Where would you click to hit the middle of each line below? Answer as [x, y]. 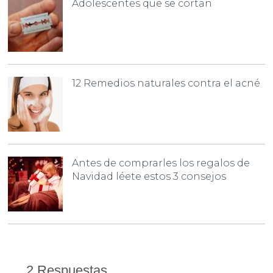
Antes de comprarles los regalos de [161, 163]
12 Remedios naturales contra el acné [166, 83]
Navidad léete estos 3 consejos [149, 176]
